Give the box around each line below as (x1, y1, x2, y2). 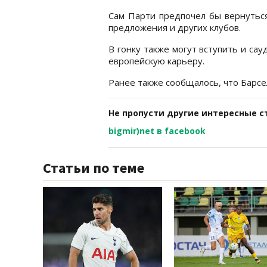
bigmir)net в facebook (108, 125, 206, 136)
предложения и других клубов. (108, 21, 241, 33)
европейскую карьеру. (108, 54, 204, 67)
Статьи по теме (43, 158, 144, 177)
